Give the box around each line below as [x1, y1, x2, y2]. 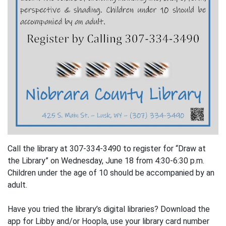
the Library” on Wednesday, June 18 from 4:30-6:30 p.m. [8, 156, 204, 166]
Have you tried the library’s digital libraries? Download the [8, 204, 210, 214]
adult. [8, 180, 27, 190]
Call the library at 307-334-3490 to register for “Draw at [8, 144, 206, 154]
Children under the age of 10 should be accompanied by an [8, 168, 214, 178]
